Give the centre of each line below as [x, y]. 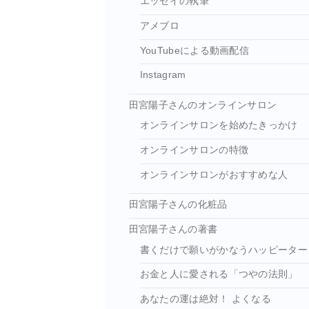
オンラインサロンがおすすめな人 [214, 175]
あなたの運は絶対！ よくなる [206, 299]
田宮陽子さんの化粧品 [178, 205]
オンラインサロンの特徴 [194, 150]
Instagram [163, 75]
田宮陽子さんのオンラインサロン [203, 105]
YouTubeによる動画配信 [195, 50]
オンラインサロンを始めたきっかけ [219, 126]
